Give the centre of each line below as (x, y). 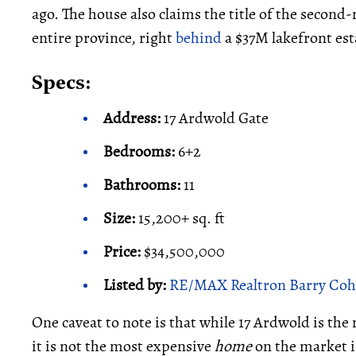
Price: (124, 252)
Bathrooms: (142, 185)
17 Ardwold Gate (216, 118)
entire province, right (104, 38)
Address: (133, 118)
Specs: (61, 84)
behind (199, 38)
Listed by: (135, 285)
